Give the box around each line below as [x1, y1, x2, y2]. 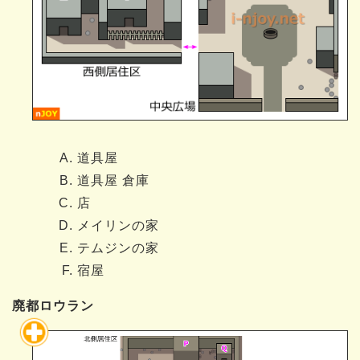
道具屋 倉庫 [77, 174, 149, 188]
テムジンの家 [77, 241, 159, 256]
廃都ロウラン [12, 299, 94, 313]
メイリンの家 [77, 219, 159, 233]
